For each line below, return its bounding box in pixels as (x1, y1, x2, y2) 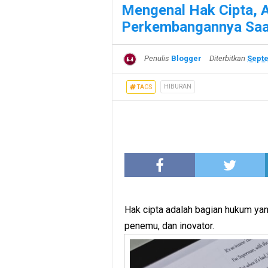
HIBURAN (164, 83, 191, 90)
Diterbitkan (209, 54, 247, 63)
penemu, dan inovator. (124, 220, 217, 232)
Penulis (142, 54, 171, 63)
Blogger (171, 54, 202, 63)
